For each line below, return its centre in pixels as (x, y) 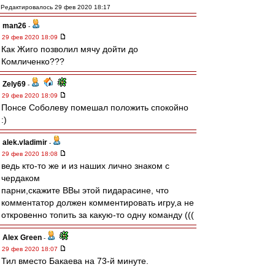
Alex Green (22, 238)
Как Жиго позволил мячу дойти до (70, 49)
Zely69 (14, 84)
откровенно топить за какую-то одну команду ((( (98, 215)
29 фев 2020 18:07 (31, 249)
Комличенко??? (33, 61)
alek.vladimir (25, 142)
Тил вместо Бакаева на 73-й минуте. (75, 261)
